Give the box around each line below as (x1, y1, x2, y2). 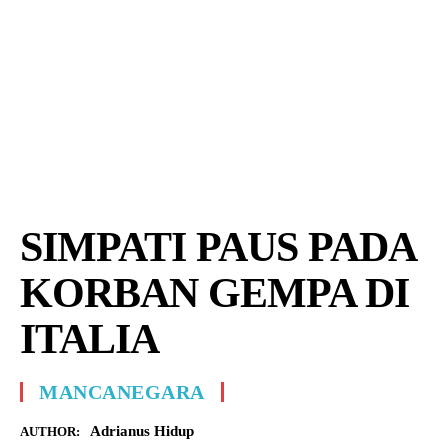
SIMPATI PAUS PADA (20, 224, 415, 270)
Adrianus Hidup (90, 423, 194, 439)
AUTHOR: (20, 424, 80, 439)
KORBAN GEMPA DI (20, 270, 409, 316)
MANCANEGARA (39, 381, 205, 403)
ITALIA (20, 316, 159, 362)
